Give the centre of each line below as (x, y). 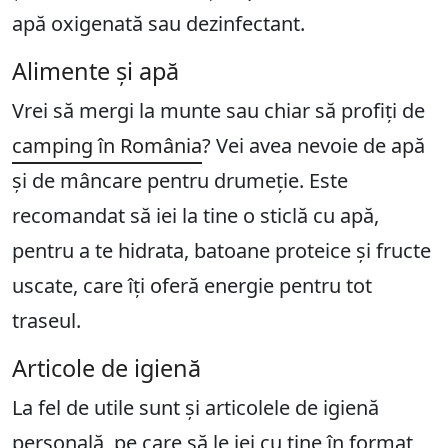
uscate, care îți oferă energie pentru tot (192, 286)
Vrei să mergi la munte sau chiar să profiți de (218, 111)
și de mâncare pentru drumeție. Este (180, 181)
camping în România (107, 146)
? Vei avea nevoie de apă (313, 146)
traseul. (46, 321)
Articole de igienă (106, 368)
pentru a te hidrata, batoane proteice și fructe (221, 251)
